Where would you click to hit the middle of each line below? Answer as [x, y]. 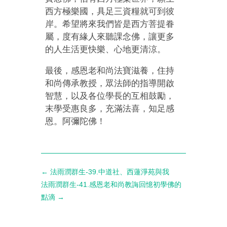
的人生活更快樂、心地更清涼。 [106, 49]
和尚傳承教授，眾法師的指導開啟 [110, 83]
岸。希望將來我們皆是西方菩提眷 [110, 24]
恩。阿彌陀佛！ [75, 121]
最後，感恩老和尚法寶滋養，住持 [110, 70]
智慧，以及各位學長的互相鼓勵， [110, 96]
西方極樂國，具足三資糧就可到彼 [110, 11]
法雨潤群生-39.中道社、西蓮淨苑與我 [109, 172]
